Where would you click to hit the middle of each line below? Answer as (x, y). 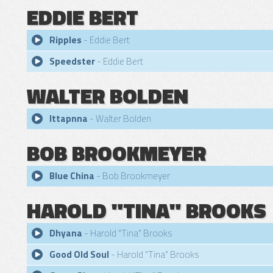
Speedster (72, 61)
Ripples (66, 40)
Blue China (72, 176)
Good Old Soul (79, 254)
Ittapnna (69, 119)
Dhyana (66, 233)
